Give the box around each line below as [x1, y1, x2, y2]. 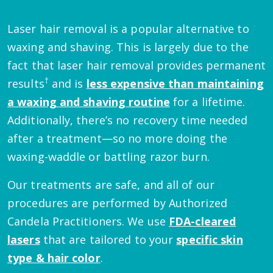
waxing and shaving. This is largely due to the [7, 40, 249, 55]
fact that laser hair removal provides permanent [7, 58, 266, 73]
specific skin [176, 232, 243, 247]
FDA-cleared [169, 214, 236, 229]
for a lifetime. [169, 94, 246, 110]
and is [48, 76, 87, 91]
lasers [7, 232, 40, 247]
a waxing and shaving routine [7, 94, 170, 110]
